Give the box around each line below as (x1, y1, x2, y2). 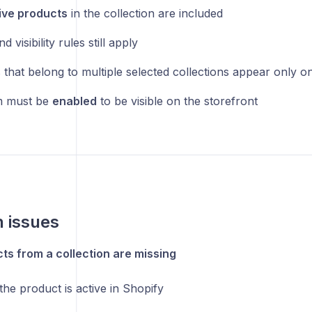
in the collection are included (67, 6, 223, 20)
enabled (52, 94, 97, 108)
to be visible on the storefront (96, 94, 258, 108)
